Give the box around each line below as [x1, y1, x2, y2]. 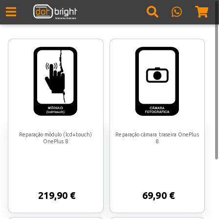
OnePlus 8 [43, 138, 68, 144]
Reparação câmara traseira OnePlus [115, 131, 199, 137]
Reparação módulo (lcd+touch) [19, 131, 92, 137]
